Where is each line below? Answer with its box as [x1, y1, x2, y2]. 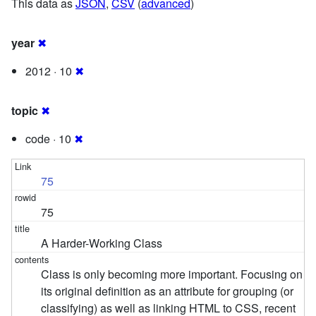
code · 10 [25, 130, 74, 147]
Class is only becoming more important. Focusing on [41, 265, 303, 282]
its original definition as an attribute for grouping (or [41, 282, 294, 299]
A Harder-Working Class [41, 234, 163, 251]
